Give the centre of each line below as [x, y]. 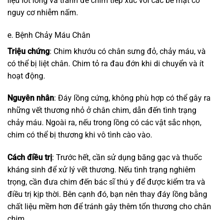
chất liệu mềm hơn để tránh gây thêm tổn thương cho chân [109, 207]
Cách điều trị [30, 158]
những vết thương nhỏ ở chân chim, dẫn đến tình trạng [102, 110]
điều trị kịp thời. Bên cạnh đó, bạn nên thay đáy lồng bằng [107, 194]
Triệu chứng [28, 51]
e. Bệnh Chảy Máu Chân [49, 35]
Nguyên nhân [31, 98]
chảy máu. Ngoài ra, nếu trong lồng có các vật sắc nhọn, [104, 123]
